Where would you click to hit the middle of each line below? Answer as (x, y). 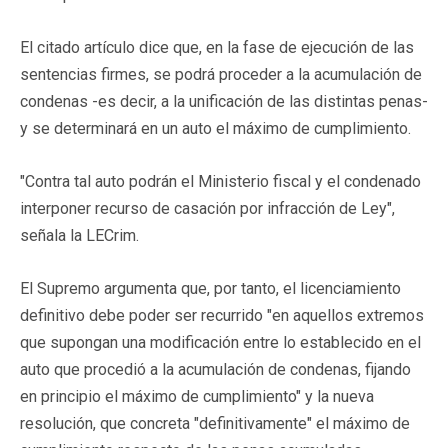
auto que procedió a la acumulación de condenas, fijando (215, 369)
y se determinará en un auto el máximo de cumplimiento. (215, 128)
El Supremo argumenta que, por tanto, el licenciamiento (210, 288)
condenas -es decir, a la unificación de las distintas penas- (224, 101)
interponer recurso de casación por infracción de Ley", (207, 208)
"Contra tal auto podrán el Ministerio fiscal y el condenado (220, 181)
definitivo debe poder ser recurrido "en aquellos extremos (222, 315)
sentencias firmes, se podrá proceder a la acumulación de (221, 74)
